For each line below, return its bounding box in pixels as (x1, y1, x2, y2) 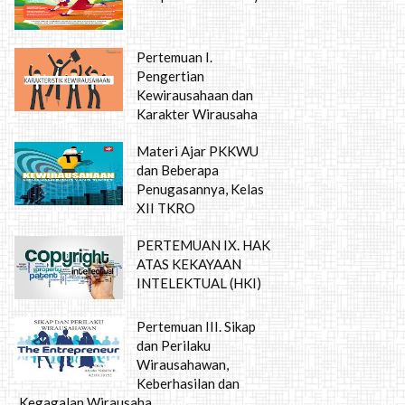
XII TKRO (137, 200, 195, 216)
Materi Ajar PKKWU (137, 143, 259, 159)
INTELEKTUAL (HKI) (137, 275, 261, 291)
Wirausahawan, (137, 356, 229, 372)
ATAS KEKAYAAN (137, 256, 241, 272)
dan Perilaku (137, 337, 211, 353)
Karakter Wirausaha (137, 106, 258, 122)
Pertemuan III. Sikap (137, 318, 256, 334)
